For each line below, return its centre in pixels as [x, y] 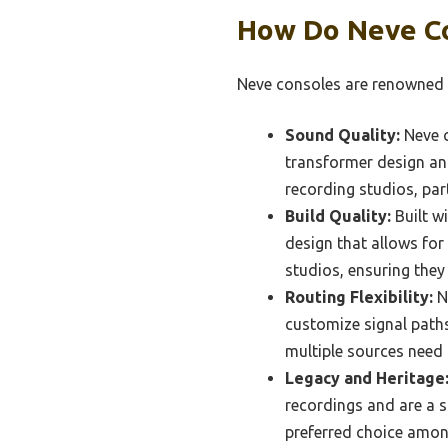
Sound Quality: [342, 134]
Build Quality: [338, 215]
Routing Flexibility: [359, 296]
